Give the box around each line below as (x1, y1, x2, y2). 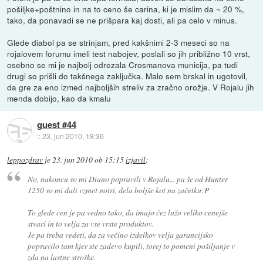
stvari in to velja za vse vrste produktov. (27, 218, 153, 230)
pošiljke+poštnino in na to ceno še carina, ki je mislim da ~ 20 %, (7, 2, 245, 15)
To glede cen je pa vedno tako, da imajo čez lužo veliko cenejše (27, 207, 228, 218)
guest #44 (36, 117, 76, 131)
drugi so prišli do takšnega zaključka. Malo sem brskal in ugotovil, (7, 69, 248, 82)
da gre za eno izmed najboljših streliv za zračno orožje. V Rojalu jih (7, 80, 255, 93)
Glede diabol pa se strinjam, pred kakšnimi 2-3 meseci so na (7, 36, 230, 48)
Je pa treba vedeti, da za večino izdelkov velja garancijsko (27, 229, 213, 241)
